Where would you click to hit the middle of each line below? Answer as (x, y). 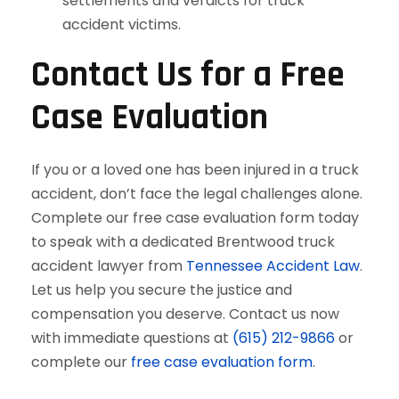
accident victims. (122, 24)
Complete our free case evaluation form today (195, 217)
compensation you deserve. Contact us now (185, 313)
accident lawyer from (109, 265)
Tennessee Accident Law (273, 265)
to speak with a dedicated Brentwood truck (183, 241)
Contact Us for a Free (188, 75)
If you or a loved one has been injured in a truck (195, 169)
